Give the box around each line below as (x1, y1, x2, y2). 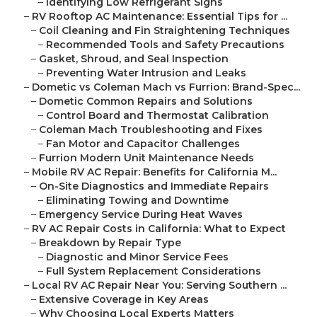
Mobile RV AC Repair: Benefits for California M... (32, 166, 277, 179)
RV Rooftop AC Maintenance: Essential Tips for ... (32, 10, 287, 23)
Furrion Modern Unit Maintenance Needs (39, 151, 254, 165)
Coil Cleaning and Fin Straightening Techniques (39, 24, 290, 38)
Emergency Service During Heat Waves (39, 208, 243, 221)
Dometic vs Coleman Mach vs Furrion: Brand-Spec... (32, 81, 300, 94)
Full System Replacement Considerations (46, 265, 261, 278)
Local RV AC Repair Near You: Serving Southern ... (32, 279, 287, 292)
